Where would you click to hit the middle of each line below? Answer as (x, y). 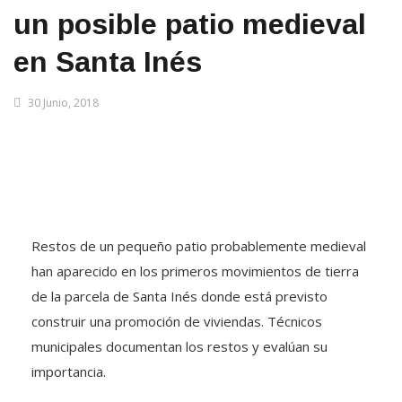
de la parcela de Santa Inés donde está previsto (179, 296)
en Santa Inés (108, 62)
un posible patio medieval (190, 24)
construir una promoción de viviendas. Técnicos (177, 321)
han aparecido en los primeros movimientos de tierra (195, 271)
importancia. (69, 371)
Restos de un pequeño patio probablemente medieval (199, 246)
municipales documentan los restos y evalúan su (179, 346)
